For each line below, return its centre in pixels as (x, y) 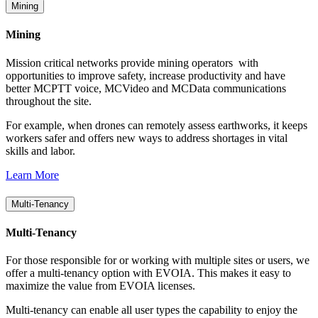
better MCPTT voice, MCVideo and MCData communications (146, 88)
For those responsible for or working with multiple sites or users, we (158, 261)
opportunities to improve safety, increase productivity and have (146, 75)
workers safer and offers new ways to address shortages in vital (147, 138)
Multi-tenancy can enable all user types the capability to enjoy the (152, 310)
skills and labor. (40, 150)
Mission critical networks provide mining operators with (132, 62)
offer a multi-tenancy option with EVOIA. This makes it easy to (148, 273)
